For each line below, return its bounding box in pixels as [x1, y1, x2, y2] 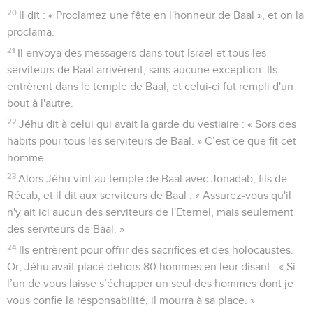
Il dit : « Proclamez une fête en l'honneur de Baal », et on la [19, 9, 305, 21]
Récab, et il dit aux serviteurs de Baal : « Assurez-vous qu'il [7, 189, 291, 201]
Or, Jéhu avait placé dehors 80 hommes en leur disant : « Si [7, 261, 296, 272]
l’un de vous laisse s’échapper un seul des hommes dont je [7, 277, 293, 289]
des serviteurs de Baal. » [7, 223, 124, 235]
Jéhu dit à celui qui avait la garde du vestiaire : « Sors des [19, 118, 297, 130]
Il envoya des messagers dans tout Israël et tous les [17, 47, 267, 59]
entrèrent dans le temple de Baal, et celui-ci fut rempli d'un [7, 80, 293, 92]
